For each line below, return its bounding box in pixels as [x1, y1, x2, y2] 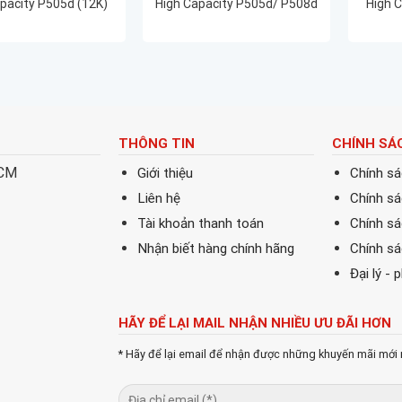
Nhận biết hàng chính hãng [136, 240, 294, 258]
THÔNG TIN [118, 135, 195, 152]
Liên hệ [136, 190, 180, 207]
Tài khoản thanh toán [136, 215, 264, 232]
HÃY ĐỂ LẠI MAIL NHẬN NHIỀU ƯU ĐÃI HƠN [118, 315, 391, 331]
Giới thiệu [136, 165, 193, 182]
